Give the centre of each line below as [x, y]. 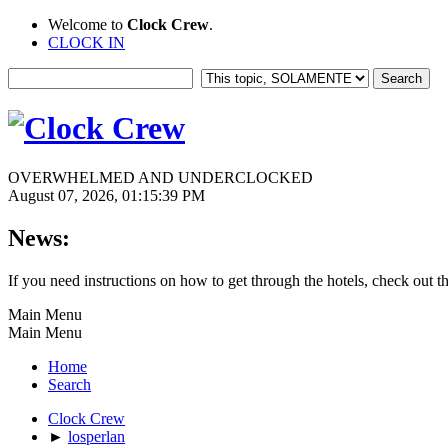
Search [69, 384]
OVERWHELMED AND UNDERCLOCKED [160, 177]
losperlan [96, 436]
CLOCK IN [86, 42]
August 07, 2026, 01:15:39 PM [106, 195]
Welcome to [87, 24]
